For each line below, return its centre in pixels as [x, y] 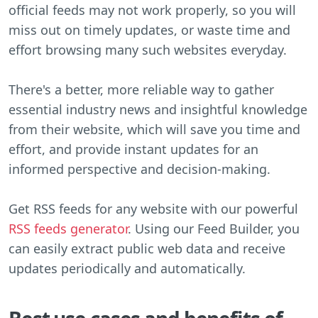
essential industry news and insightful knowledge [158, 109]
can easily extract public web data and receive [147, 248]
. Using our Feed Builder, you [214, 228]
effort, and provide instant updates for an [133, 149]
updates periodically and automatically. [127, 268]
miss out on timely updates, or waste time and [149, 29]
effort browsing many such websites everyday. [148, 49]
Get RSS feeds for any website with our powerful [153, 208]
